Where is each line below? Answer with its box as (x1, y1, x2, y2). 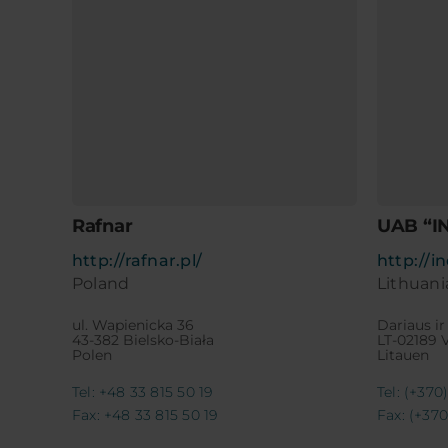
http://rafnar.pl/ (71, 251, 203, 271)
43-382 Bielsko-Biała (71, 331, 214, 350)
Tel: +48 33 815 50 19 (71, 383, 213, 402)
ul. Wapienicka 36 (71, 316, 194, 335)
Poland (71, 274, 130, 294)
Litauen (376, 346, 429, 365)
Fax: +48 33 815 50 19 (71, 406, 218, 425)
